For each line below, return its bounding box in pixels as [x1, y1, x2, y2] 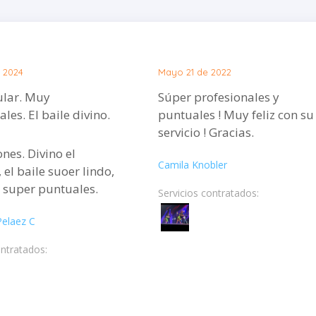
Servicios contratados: [158, 186, 259, 200]
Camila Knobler [158, 157, 227, 171]
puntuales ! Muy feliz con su [158, 106, 314, 123]
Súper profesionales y [158, 88, 279, 105]
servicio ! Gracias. [158, 123, 254, 140]
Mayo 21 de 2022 [158, 66, 231, 78]
